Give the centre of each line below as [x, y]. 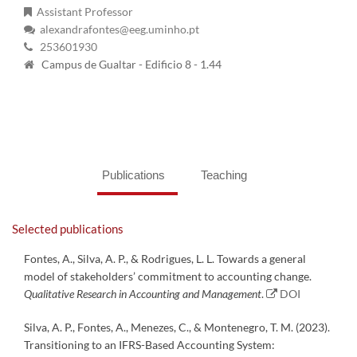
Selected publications [68, 229]
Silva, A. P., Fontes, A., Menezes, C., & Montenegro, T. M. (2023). [177, 328]
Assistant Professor [82, 12]
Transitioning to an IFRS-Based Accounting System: [149, 345]
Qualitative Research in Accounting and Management [143, 294]
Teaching [224, 175]
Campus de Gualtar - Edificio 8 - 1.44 [131, 65]
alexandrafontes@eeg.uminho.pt [117, 29]
